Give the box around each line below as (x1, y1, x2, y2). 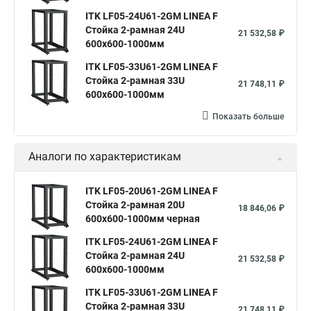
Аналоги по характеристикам (28, 150, 181, 163)
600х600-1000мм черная (85, 213, 200, 224)
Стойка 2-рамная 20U (85, 199, 185, 210)
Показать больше (212, 112, 284, 121)
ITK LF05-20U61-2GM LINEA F (85, 185, 218, 196)
